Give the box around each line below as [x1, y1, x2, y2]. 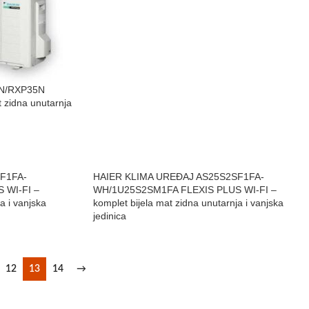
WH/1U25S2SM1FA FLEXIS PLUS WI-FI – [92, 184, 277, 195]
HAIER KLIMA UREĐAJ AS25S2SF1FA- [92, 171, 264, 182]
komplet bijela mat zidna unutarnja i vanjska [92, 197, 283, 208]
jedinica [92, 210, 126, 221]
